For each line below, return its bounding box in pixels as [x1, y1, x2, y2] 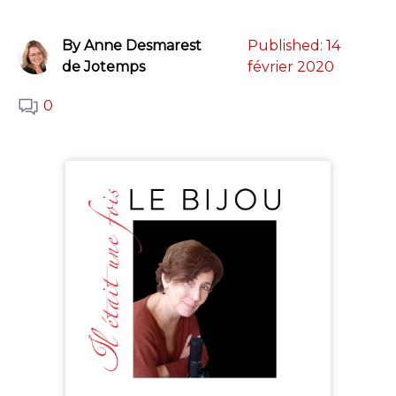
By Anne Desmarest [62, 37, 202, 55]
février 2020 [247, 58, 334, 76]
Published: [247, 37, 326, 55]
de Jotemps [62, 58, 145, 76]
